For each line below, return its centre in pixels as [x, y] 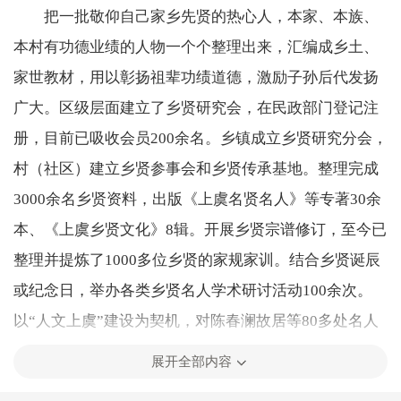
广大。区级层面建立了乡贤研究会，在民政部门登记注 [196, 107]
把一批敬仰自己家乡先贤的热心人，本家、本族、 [211, 16]
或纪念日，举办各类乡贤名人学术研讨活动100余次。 [193, 290]
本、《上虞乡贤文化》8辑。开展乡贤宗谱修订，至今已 [200, 229]
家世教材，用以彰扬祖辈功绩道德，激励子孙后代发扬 [196, 77]
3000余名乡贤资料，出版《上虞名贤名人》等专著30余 [197, 199]
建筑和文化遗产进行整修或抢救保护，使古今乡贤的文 [196, 351]
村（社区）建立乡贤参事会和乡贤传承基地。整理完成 [196, 168]
